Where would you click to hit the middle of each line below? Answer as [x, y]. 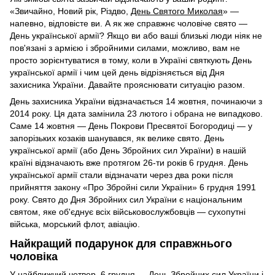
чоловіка [34, 256]
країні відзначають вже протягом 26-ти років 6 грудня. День [129, 163]
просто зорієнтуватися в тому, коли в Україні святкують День [131, 60]
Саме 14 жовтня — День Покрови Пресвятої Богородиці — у [131, 126]
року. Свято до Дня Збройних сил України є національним [126, 200]
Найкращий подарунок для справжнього [121, 243]
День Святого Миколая [177, 11]
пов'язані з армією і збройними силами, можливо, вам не [125, 48]
